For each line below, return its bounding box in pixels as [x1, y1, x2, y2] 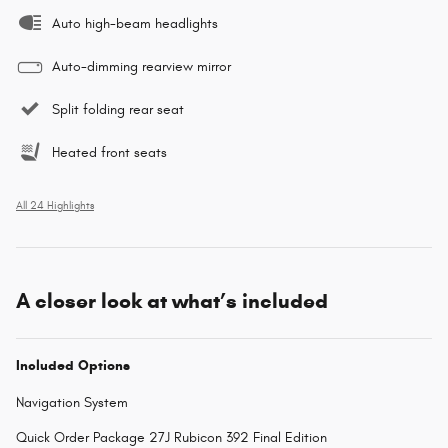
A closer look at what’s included [16, 288, 328, 315]
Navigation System [16, 394, 128, 412]
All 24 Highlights [16, 200, 94, 213]
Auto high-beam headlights [52, 15, 218, 33]
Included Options [16, 357, 130, 375]
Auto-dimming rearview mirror [52, 58, 231, 76]
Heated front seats [52, 144, 167, 162]
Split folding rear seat [52, 101, 184, 119]
